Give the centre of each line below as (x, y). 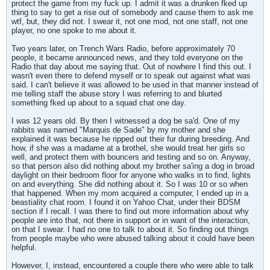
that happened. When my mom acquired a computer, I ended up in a (130, 193)
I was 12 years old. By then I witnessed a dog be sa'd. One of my (126, 121)
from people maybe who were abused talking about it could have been (133, 238)
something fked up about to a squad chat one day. (99, 103)
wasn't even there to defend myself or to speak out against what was (131, 76)
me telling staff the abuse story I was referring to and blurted (117, 94)
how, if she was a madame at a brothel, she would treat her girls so (128, 148)
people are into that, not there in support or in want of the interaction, (131, 220)
